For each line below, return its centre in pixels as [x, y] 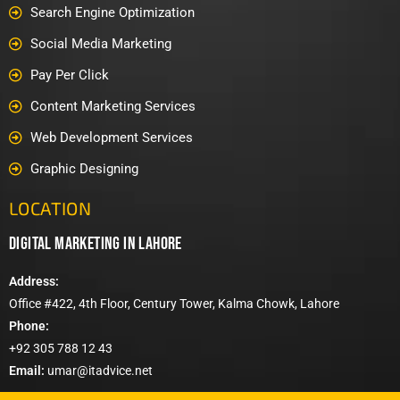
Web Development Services [111, 137]
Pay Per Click [69, 75]
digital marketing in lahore [96, 243]
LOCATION [50, 208]
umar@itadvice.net [100, 370]
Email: [28, 370]
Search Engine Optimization [112, 12]
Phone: [29, 325]
